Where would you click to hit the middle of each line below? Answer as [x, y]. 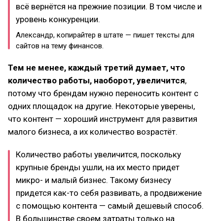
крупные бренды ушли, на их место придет [98, 167]
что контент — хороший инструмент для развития [103, 119]
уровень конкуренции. [58, 19]
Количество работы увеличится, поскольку [98, 154]
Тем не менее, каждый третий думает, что [96, 68]
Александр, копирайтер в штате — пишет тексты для [105, 35]
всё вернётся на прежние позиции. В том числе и [109, 6]
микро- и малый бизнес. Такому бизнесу [93, 180]
